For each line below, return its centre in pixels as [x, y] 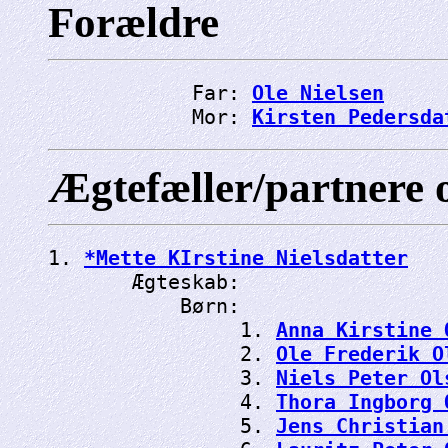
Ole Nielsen [318, 92]
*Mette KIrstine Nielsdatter [246, 257]
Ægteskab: [150, 281]
